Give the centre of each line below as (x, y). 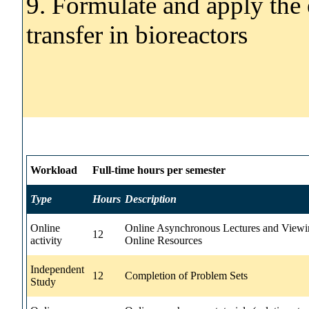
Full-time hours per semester (159, 170)
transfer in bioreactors (137, 34)
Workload (54, 170)
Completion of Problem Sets (186, 275)
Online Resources (163, 240)
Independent (57, 269)
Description (151, 199)
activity (46, 240)
